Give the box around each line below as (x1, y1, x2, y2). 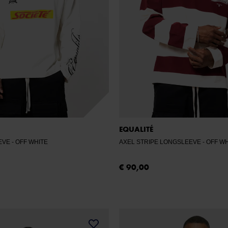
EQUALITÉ (119, 124, 153, 134)
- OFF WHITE (15, 138, 48, 146)
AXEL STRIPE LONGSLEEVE (119, 138, 203, 146)
